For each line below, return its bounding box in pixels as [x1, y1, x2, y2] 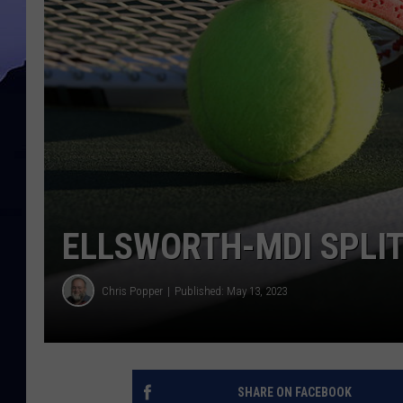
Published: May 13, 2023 [175, 283, 287, 298]
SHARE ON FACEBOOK [237, 385, 352, 400]
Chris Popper [102, 283, 163, 298]
